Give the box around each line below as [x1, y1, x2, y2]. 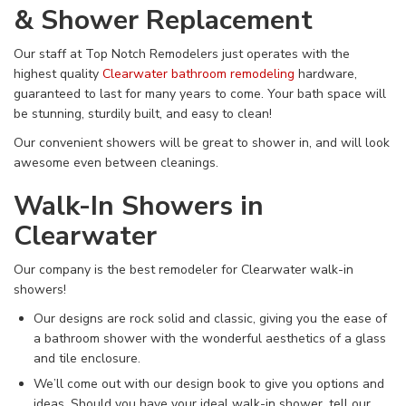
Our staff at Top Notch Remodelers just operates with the [14, 44, 350, 63]
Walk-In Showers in [14, 187, 264, 225]
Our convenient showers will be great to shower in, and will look [14, 133, 390, 151]
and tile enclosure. [34, 349, 140, 367]
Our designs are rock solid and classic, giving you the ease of [34, 309, 387, 327]
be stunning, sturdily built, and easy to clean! [14, 104, 272, 122]
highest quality [14, 64, 102, 82]
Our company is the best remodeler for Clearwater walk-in [14, 260, 353, 278]
